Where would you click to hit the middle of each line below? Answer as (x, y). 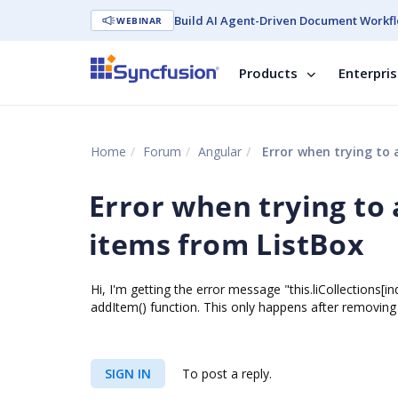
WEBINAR (139, 20)
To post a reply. (225, 374)
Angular (220, 151)
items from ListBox (227, 244)
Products (268, 73)
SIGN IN (128, 374)
